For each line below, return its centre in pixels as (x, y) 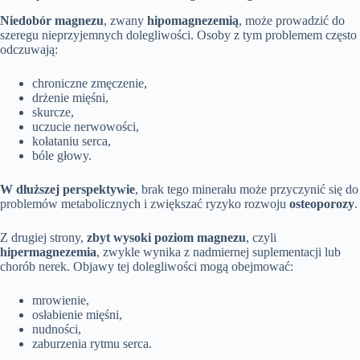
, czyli (261, 237)
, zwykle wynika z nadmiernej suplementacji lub (219, 252)
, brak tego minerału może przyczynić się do (247, 189)
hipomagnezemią (193, 20)
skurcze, (53, 112)
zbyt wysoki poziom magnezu (166, 237)
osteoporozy (322, 203)
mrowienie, (61, 300)
